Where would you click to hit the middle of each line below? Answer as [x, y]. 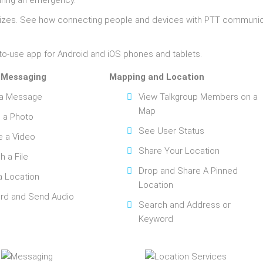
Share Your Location [179, 151]
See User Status [171, 131]
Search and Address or [185, 205]
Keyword [156, 219]
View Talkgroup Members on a [198, 97]
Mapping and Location [157, 77]
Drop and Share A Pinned [188, 171]
